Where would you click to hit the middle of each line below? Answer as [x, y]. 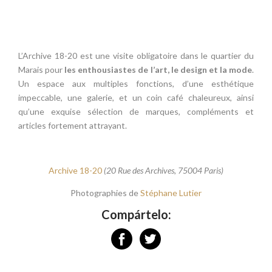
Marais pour [42, 69]
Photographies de [105, 192]
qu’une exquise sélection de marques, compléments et [136, 111]
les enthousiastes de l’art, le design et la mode [158, 69]
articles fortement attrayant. [73, 125]
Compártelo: [136, 214]
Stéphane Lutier [171, 192]
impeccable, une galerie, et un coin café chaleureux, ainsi [136, 97]
